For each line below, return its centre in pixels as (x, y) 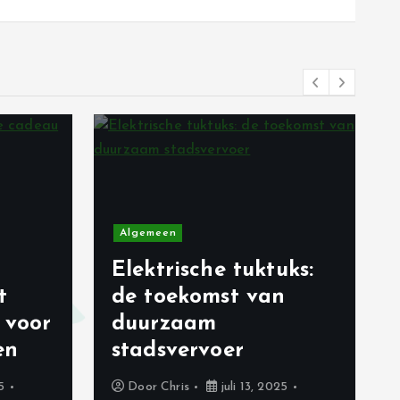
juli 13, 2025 (252, 387)
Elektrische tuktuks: (213, 271)
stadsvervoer (178, 351)
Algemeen (148, 233)
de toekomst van (199, 297)
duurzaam (164, 324)
